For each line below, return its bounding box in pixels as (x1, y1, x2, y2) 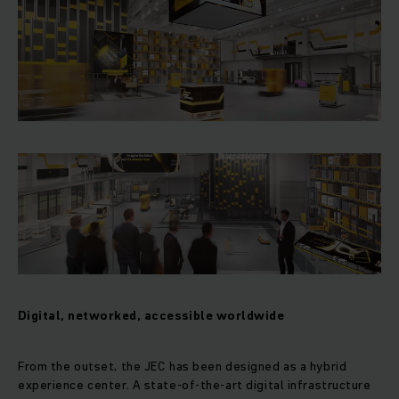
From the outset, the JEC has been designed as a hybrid (18, 357, 347, 376)
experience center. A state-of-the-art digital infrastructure (18, 376, 371, 395)
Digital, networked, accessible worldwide (18, 306, 285, 325)
